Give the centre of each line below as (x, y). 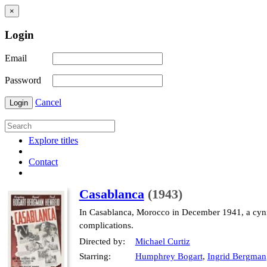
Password (23, 80)
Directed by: (102, 242)
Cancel (48, 103)
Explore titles (53, 141)
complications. (106, 226)
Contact (43, 162)
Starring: (95, 257)
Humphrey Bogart (169, 257)
